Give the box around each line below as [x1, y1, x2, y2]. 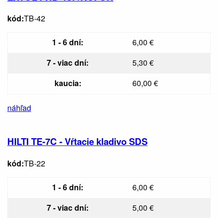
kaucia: [54, 77, 81, 89]
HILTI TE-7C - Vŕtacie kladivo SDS [7, 135, 147, 148]
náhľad [7, 102, 31, 114]
